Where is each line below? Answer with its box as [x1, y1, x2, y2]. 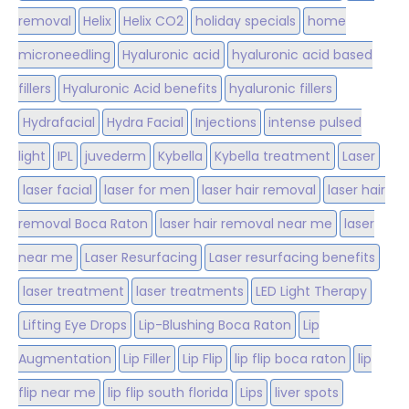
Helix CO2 [123, 12, 184, 31]
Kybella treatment [215, 147, 330, 166]
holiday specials [195, 12, 296, 31]
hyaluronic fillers [229, 79, 332, 99]
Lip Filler [123, 350, 171, 369]
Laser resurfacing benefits [209, 248, 375, 267]
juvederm [85, 147, 146, 166]
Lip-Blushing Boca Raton [139, 316, 291, 335]
